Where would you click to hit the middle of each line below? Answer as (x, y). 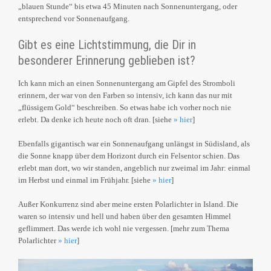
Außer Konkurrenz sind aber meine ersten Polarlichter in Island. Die (128, 204)
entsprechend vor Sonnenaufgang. (74, 19)
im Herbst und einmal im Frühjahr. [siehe (85, 180)
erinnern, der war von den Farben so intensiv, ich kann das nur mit (125, 96)
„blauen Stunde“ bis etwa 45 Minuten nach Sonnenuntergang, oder (128, 7)
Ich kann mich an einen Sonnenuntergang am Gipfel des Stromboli (127, 83)
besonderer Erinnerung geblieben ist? (107, 61)
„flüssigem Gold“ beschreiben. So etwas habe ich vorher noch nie (125, 108)
